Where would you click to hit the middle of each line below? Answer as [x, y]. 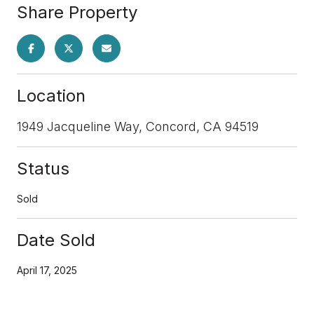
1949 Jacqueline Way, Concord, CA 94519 [138, 126]
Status [43, 168]
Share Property [77, 12]
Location [51, 95]
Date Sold [56, 240]
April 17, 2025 [47, 270]
